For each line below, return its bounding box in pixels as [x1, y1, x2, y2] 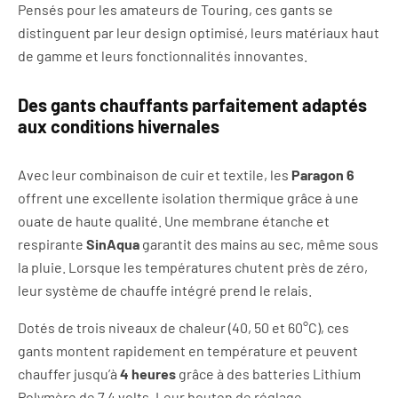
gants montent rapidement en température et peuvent [18, 342, 358, 359]
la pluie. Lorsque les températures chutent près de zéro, [18, 259, 368, 275]
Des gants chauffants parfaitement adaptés [18, 94, 367, 115]
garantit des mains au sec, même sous [139, 235, 378, 252]
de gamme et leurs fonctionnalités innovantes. [18, 47, 307, 64]
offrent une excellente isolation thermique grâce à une [18, 189, 359, 206]
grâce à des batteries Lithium [176, 365, 361, 382]
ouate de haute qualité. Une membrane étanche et [18, 212, 330, 229]
